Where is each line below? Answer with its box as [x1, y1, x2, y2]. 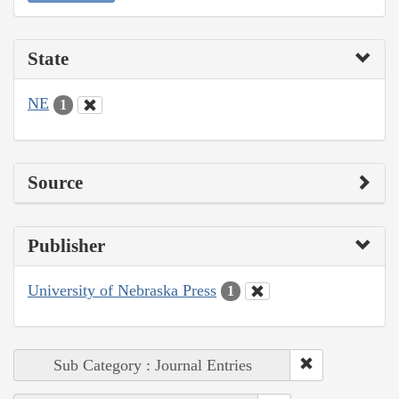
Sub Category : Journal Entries [53, 356, 252, 375]
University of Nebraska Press [28, 281, 216, 299]
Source [28, 171, 83, 193]
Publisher [28, 234, 105, 256]
